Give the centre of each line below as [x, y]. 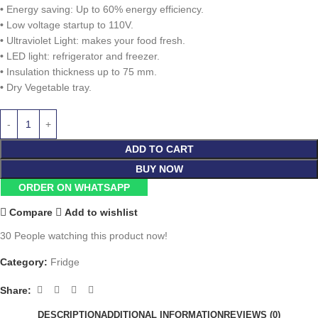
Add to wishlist [102, 212]
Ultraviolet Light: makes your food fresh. [94, 40]
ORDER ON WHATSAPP [75, 187]
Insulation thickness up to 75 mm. [80, 72]
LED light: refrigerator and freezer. [82, 56]
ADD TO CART [159, 149]
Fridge [65, 262]
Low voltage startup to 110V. [68, 25]
